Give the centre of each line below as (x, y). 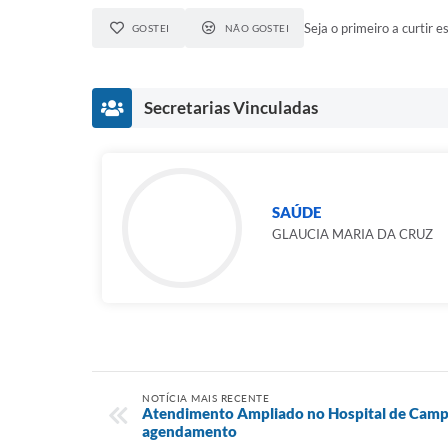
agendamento (189, 430)
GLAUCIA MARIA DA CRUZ (352, 233)
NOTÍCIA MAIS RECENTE (205, 397)
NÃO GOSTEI (257, 27)
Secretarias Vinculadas (231, 107)
